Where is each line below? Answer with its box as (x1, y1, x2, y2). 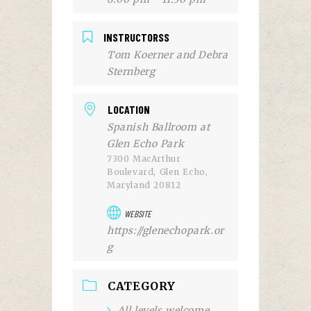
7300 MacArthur (107, 153, 181, 164)
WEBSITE (124, 208, 152, 219)
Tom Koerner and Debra (107, 48, 228, 61)
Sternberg (107, 65, 155, 78)
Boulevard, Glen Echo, (107, 166, 208, 177)
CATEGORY (108, 278, 176, 293)
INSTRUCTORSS (103, 30, 170, 44)
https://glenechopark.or (107, 224, 224, 237)
